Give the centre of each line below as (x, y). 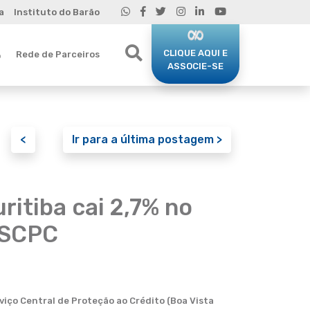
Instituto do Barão (56, 12)
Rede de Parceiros (57, 54)
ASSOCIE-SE (195, 66)
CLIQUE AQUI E (195, 53)
